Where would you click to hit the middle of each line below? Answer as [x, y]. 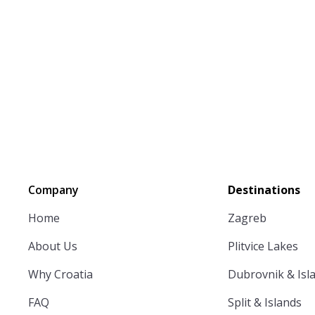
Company [53, 189]
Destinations [264, 189]
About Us [53, 246]
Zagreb [247, 218]
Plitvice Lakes [263, 246]
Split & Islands [265, 302]
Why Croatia [60, 274]
